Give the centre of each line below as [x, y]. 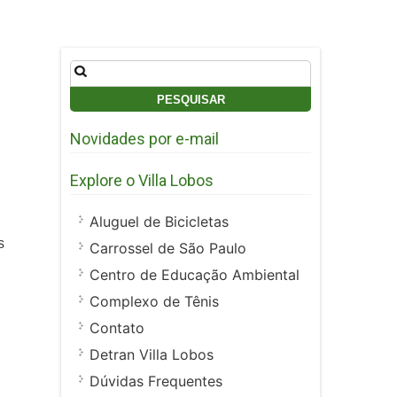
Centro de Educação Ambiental [195, 275]
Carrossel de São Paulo [168, 249]
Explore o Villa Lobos [142, 181]
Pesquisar [101, 68]
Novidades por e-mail [144, 139]
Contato [117, 328]
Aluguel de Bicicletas [159, 222]
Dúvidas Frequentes [156, 381]
